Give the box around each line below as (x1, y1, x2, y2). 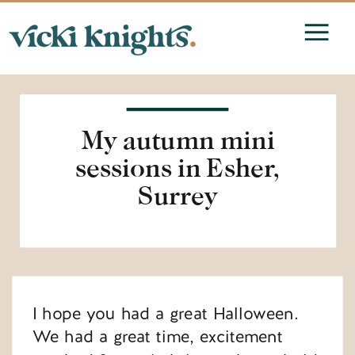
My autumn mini (81, 124, 275, 155)
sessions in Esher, (75, 151, 281, 183)
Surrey (138, 179, 219, 211)
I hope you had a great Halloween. (32, 303, 299, 326)
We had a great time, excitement (32, 326, 283, 349)
